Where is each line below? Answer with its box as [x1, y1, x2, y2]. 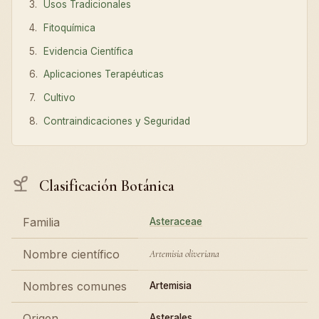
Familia [23, 214, 60, 229]
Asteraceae [150, 215, 202, 227]
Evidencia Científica [43, 45, 134, 57]
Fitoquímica [43, 21, 96, 33]
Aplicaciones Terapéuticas [43, 68, 164, 80]
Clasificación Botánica [36, 176, 174, 195]
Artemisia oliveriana [150, 247, 219, 260]
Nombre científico [23, 246, 120, 261]
